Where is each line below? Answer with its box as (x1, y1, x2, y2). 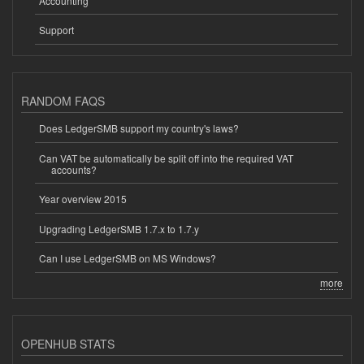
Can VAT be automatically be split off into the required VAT (38, 150, 293, 165)
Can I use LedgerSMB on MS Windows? (38, 251, 216, 266)
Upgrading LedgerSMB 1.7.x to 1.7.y (38, 221, 199, 236)
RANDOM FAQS (21, 92, 105, 109)
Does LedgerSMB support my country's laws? (38, 120, 239, 135)
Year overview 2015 (38, 192, 127, 206)
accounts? (50, 162, 97, 176)
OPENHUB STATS (21, 335, 115, 352)
